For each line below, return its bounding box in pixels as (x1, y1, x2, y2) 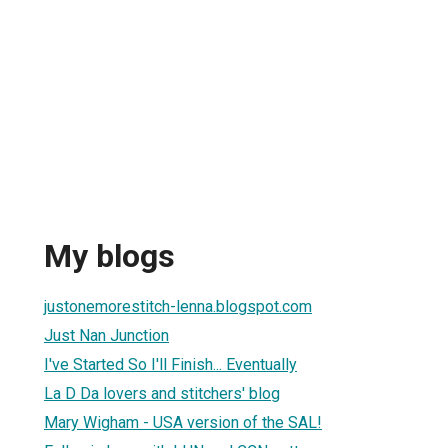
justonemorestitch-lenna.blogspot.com (44, 296, 312, 316)
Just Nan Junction (44, 325, 169, 345)
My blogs (44, 237, 175, 276)
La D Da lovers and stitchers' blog (44, 383, 280, 403)
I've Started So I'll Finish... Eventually (44, 354, 297, 374)
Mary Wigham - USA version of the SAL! (44, 412, 322, 432)
